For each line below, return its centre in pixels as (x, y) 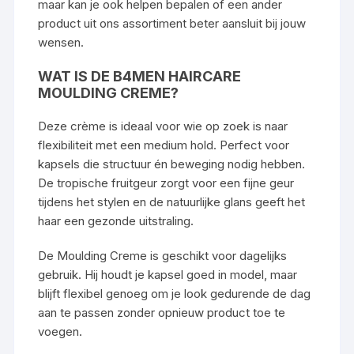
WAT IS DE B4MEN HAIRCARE (140, 76)
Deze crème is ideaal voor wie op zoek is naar (163, 126)
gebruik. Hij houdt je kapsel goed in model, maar (168, 274)
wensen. (61, 42)
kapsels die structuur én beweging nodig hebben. (172, 164)
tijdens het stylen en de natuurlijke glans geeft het (172, 201)
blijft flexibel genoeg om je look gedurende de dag (175, 293)
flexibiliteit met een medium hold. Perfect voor (164, 145)
